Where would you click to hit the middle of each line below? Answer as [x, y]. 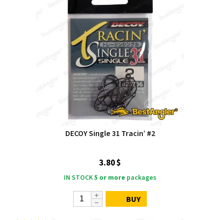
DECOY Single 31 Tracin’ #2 [110, 133]
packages [141, 178]
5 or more [110, 178]
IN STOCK [78, 178]
